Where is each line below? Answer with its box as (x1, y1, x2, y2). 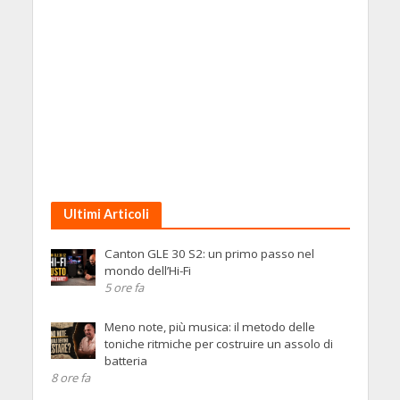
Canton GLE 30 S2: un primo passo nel (104, 246, 314, 262)
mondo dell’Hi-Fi (104, 262, 191, 279)
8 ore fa (50, 370, 90, 387)
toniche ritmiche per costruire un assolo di (104, 336, 333, 353)
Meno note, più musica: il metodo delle (104, 319, 315, 336)
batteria (104, 353, 147, 370)
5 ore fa (104, 279, 144, 296)
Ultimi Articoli (62, 206, 149, 222)
